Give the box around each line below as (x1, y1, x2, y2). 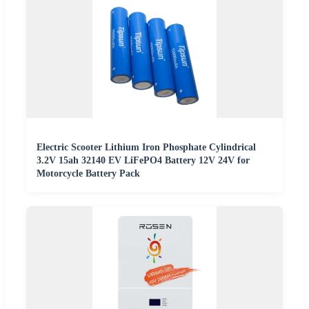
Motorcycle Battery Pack (37, 168, 140, 179)
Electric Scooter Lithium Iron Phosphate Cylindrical (37, 142, 256, 153)
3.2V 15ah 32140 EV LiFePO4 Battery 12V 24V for (37, 155, 250, 166)
